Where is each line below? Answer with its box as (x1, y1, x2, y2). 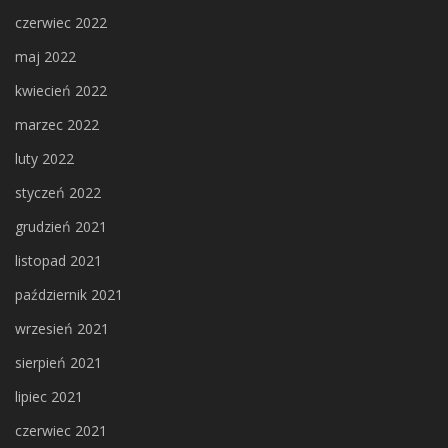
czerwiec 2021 (15, 421, 107, 441)
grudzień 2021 (15, 217, 107, 237)
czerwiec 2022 (15, 13, 107, 33)
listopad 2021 (15, 251, 102, 271)
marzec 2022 (15, 115, 99, 135)
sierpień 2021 (15, 353, 102, 373)
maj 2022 (15, 47, 76, 67)
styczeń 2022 (15, 183, 101, 203)
